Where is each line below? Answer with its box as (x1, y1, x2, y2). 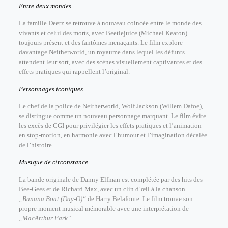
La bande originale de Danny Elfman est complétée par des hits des (18, 176, 203, 183)
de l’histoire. (18, 141, 53, 149)
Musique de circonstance (18, 158, 88, 166)
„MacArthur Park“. (18, 214, 73, 222)
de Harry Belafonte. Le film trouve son (85, 195, 193, 203)
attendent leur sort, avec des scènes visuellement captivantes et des (18, 58, 202, 66)
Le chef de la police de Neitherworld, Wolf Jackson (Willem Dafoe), (18, 102, 203, 110)
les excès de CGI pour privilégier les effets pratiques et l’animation (18, 122, 202, 129)
